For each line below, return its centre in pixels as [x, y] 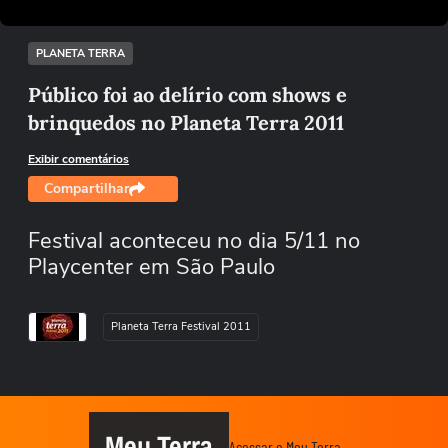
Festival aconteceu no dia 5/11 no [194, 241]
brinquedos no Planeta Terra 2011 [186, 122]
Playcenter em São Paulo [151, 267]
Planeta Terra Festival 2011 [181, 326]
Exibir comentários [78, 159]
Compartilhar [86, 188]
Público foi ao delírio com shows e [187, 94]
